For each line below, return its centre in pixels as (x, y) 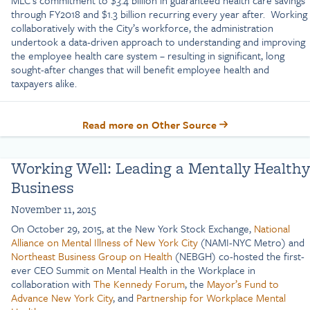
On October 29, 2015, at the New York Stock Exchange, (133, 229)
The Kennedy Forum (139, 284)
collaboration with (52, 284)
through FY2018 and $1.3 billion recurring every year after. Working (159, 13)
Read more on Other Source (151, 125)
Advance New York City (62, 298)
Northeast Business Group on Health (92, 256)
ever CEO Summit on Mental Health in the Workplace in (133, 270)
